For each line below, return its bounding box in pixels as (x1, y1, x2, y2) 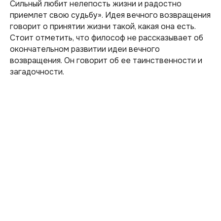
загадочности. (10, 67, 64, 77)
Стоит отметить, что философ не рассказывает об (10, 33, 203, 43)
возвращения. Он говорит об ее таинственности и (10, 55, 202, 66)
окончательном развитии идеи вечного (10, 44, 160, 54)
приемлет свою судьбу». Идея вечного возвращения (10, 10, 211, 20)
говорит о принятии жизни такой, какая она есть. (10, 21, 196, 32)
